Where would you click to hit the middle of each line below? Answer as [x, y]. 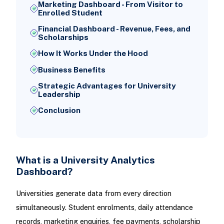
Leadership [59, 94]
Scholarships [63, 37]
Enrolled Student [70, 13]
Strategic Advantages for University [107, 85]
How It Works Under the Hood [93, 53]
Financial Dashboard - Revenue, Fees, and [114, 29]
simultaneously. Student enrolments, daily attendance [104, 207]
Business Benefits [71, 69]
